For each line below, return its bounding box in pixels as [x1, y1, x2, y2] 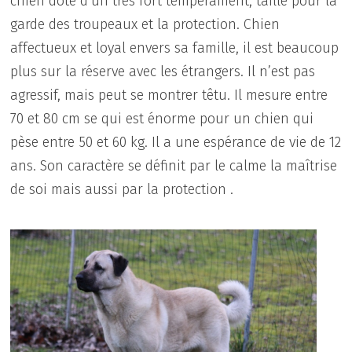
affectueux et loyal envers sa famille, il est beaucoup [10, 38, 339, 57]
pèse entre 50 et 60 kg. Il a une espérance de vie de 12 [10, 133, 342, 151]
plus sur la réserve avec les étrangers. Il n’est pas [10, 62, 316, 80]
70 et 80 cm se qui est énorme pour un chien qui [10, 109, 314, 127]
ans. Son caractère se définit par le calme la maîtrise [10, 156, 338, 174]
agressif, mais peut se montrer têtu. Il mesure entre [10, 86, 328, 104]
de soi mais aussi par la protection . [10, 180, 234, 198]
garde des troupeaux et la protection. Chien [10, 15, 280, 33]
